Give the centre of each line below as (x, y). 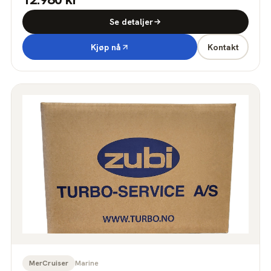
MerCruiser (49, 263)
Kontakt (223, 47)
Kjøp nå (106, 47)
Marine (87, 263)
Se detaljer (131, 22)
